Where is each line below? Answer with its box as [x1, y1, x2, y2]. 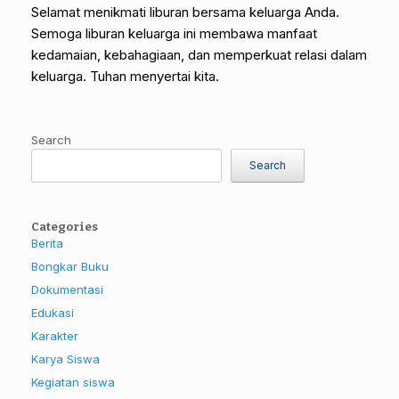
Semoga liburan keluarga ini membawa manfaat [31, 24, 317, 42]
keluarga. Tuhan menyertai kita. [31, 67, 219, 85]
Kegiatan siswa [31, 374, 115, 389]
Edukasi [31, 305, 74, 320]
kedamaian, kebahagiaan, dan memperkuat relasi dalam [31, 45, 367, 63]
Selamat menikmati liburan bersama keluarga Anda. [31, 3, 339, 20]
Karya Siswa [31, 351, 100, 366]
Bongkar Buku [31, 258, 109, 273]
